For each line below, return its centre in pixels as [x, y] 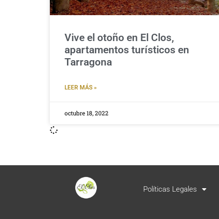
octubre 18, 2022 [87, 113]
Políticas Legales [170, 189]
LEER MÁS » [81, 88]
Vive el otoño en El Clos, [119, 38]
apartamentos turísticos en [127, 50]
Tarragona [88, 62]
